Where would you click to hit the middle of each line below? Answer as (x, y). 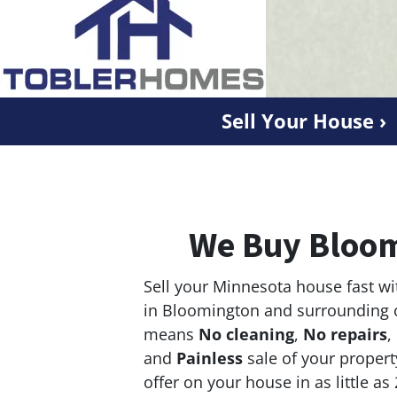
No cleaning (246, 334)
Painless (210, 358)
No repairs (345, 334)
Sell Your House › (304, 121)
